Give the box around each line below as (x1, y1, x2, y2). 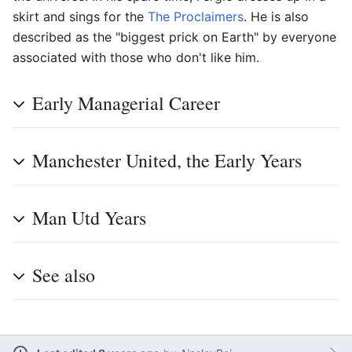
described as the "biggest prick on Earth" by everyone (13, 29, 336, 46)
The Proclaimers (148, 9, 244, 25)
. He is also (244, 9, 309, 25)
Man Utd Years (32, 205, 146, 231)
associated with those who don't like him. (13, 49, 259, 66)
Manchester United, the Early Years (32, 148, 302, 174)
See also (32, 262, 95, 288)
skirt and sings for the (13, 9, 148, 25)
